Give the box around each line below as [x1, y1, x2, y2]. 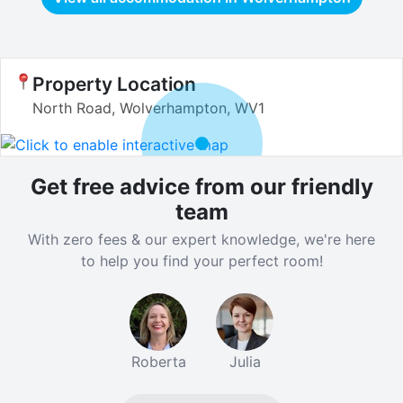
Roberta [130, 352, 186, 371]
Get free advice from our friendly [30, 173, 373, 200]
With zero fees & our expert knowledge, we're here [28, 229, 375, 248]
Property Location [32, 73, 196, 96]
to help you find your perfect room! [80, 251, 323, 270]
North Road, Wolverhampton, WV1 [32, 99, 264, 118]
